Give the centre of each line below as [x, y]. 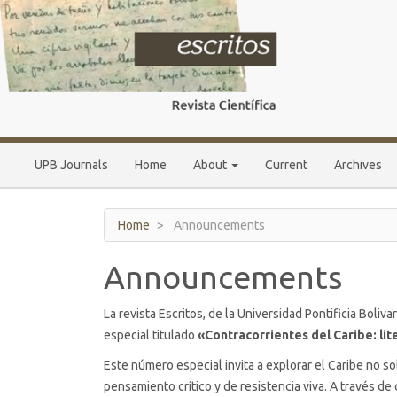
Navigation [63, 26]
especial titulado [151, 335]
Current [286, 165]
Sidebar [55, 79]
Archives [358, 165]
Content [57, 61]
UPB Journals [71, 165]
